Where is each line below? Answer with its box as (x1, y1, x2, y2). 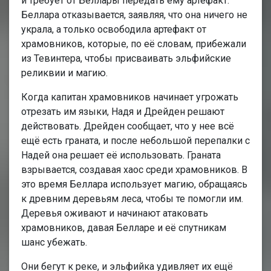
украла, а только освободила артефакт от (21, 23, 206, 35)
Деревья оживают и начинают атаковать (21, 207, 208, 219)
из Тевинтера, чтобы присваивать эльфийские (21, 52, 231, 64)
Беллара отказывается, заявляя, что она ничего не (21, 8, 247, 21)
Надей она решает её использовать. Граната (21, 149, 221, 161)
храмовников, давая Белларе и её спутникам (21, 221, 226, 233)
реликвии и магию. (21, 67, 108, 79)
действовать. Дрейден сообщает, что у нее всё (21, 120, 234, 132)
